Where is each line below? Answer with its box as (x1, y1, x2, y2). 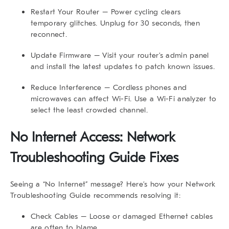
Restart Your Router (31, 7, 100, 16)
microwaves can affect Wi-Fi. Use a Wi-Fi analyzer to (31, 94, 217, 103)
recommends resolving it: (90, 190, 180, 200)
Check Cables (31, 211, 78, 221)
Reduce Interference (31, 82, 102, 92)
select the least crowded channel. (31, 105, 148, 114)
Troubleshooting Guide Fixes (10, 149, 178, 166)
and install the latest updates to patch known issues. (31, 61, 215, 71)
